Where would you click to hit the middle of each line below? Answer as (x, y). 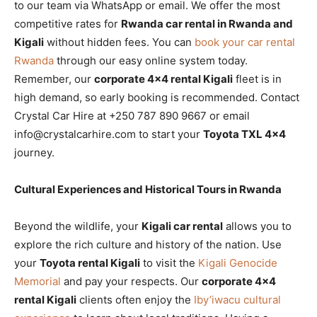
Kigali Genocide (238, 263)
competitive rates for (68, 23)
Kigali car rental (182, 226)
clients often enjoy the (135, 299)
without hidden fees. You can (119, 42)
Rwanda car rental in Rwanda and (207, 23)
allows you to (257, 226)
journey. (34, 152)
